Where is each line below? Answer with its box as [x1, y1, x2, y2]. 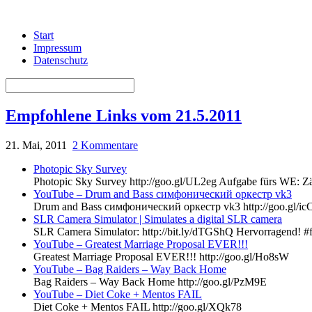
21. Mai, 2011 [6, 139, 67, 151]
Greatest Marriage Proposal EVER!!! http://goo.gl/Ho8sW [33, 250, 289, 263]
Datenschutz [33, 54, 88, 66]
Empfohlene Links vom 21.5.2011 [6, 106, 242, 125]
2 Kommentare [72, 139, 138, 151]
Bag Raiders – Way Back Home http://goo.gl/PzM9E [33, 275, 267, 288]
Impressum [33, 42, 81, 54]
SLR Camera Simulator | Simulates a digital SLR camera [33, 212, 282, 225]
